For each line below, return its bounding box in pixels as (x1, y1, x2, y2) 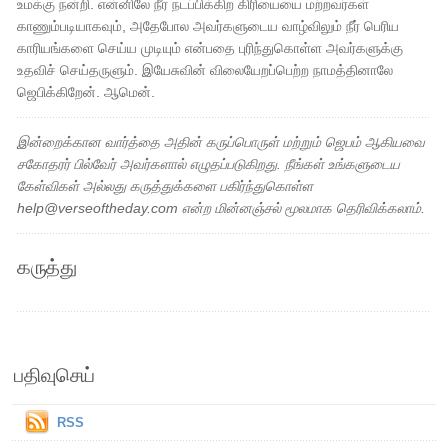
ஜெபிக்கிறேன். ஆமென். (17, 84, 156, 100)
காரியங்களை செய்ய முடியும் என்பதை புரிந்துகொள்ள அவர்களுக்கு (17, 40, 404, 56)
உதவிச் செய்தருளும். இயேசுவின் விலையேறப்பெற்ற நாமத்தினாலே (17, 62, 394, 78)
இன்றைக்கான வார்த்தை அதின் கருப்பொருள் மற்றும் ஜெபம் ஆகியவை (17, 134, 426, 150)
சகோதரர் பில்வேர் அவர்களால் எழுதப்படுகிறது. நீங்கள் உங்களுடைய (17, 156, 401, 172)
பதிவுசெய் (14, 361, 95, 387)
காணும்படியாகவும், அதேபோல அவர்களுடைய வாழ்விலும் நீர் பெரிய (17, 18, 400, 34)
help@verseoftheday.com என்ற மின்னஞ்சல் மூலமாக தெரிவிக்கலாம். (17, 200, 426, 216)
